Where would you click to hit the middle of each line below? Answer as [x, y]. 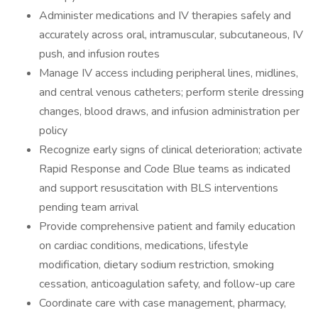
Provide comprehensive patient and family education [167, 226]
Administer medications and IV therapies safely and [165, 16]
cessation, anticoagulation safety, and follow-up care [167, 284]
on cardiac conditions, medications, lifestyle [144, 246]
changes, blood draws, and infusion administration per [169, 111]
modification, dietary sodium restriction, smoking [157, 265]
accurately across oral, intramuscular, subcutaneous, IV [171, 35]
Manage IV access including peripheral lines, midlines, [169, 73]
